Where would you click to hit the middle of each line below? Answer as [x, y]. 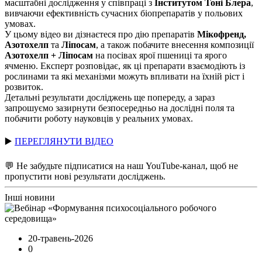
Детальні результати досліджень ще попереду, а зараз [110, 97]
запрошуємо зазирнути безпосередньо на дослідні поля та [120, 108]
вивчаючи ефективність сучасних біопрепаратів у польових [124, 13]
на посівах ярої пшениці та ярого [160, 55]
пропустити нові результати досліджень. [85, 176]
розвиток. [24, 87]
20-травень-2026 [61, 238]
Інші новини [30, 197]
